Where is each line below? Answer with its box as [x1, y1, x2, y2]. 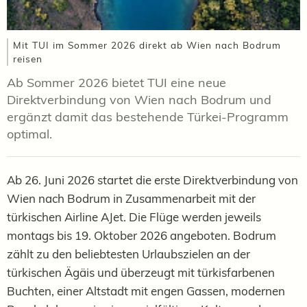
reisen [13, 53, 42, 65]
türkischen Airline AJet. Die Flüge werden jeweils [7, 210, 261, 225]
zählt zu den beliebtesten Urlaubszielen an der [7, 247, 250, 262]
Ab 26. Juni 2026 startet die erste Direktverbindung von [7, 173, 298, 188]
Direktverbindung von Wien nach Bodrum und [7, 92, 271, 108]
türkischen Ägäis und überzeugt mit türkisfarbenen [7, 265, 275, 280]
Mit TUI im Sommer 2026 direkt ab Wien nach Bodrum [13, 39, 281, 51]
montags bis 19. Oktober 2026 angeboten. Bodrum [7, 228, 276, 243]
